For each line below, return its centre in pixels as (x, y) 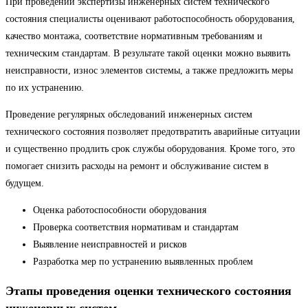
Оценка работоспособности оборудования (120, 210)
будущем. (25, 184)
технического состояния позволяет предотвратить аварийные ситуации (153, 132)
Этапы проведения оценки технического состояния (148, 291)
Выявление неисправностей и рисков (110, 245)
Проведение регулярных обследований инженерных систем (129, 115)
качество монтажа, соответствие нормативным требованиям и (134, 36)
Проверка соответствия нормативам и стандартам (136, 228)
